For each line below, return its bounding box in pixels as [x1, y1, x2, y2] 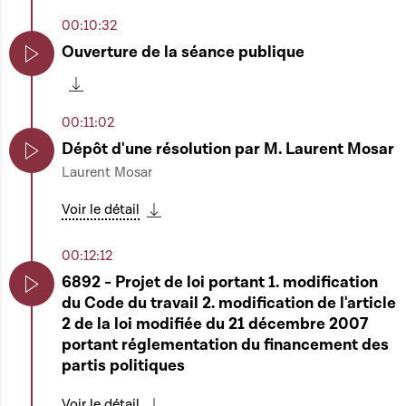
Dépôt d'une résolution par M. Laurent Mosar [62, 139, 394, 159]
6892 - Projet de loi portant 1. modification [62, 272, 378, 293]
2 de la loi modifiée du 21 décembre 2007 [62, 314, 368, 334]
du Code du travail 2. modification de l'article [62, 293, 396, 314]
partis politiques [62, 355, 185, 376]
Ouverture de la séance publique [62, 42, 304, 63]
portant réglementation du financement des [62, 334, 389, 355]
